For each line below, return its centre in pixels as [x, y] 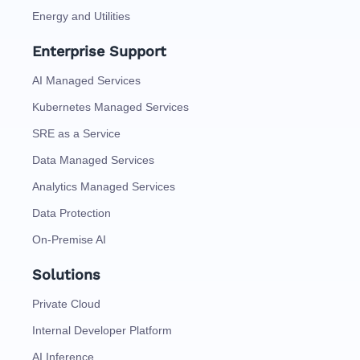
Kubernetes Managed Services [110, 107]
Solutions [66, 275]
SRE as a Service [76, 134]
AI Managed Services [86, 81]
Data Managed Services [93, 160]
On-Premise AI [69, 240]
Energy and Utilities [81, 16]
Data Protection [72, 213]
